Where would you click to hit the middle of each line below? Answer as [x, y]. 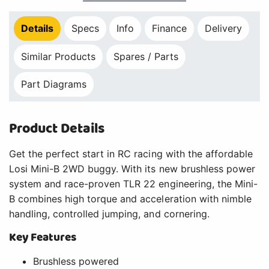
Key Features [43, 238]
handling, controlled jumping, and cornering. [109, 214]
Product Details [57, 129]
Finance [170, 29]
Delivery [223, 29]
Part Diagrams [54, 84]
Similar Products [59, 56]
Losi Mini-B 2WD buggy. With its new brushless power [132, 169]
